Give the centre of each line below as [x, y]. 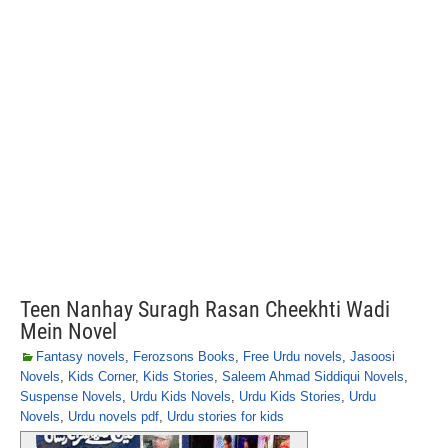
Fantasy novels [80, 356]
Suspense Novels [71, 396]
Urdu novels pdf [113, 416]
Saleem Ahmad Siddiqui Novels [313, 376]
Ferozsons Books [184, 356]
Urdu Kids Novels [180, 396]
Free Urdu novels [292, 356]
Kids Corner [101, 376]
